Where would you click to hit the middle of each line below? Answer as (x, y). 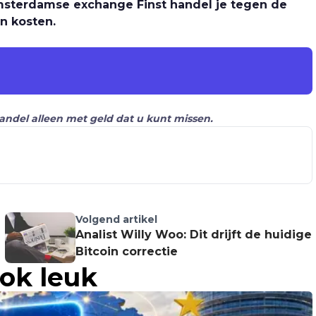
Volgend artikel (116, 220)
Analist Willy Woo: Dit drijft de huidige (193, 235)
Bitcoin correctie (126, 252)
